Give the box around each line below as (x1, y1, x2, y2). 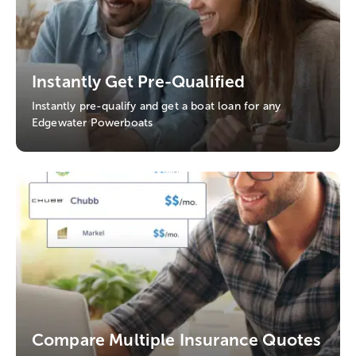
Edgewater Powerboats (32, 116, 153, 130)
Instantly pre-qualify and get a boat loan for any (32, 99, 281, 114)
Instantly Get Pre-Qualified (32, 72, 246, 92)
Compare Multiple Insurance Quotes (32, 330, 322, 350)
